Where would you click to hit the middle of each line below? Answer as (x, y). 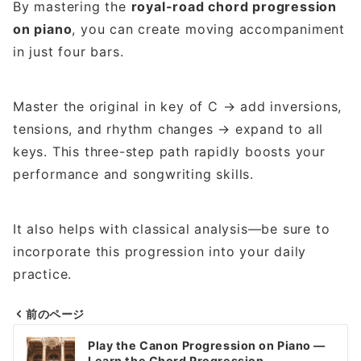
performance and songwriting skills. (133, 174)
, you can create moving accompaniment (209, 29)
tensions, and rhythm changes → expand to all (168, 129)
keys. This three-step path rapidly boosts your (169, 152)
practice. (43, 274)
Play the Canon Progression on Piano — (207, 346)
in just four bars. (68, 52)
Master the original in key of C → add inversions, (178, 107)
